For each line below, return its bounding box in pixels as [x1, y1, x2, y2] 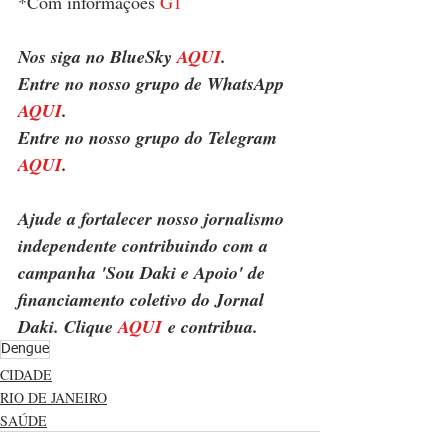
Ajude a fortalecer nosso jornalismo [18, 205, 289, 231]
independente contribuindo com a [18, 232, 273, 258]
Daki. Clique [18, 313, 118, 339]
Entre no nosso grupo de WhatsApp [18, 70, 289, 96]
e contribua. [162, 313, 258, 339]
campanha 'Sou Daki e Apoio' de [18, 259, 270, 285]
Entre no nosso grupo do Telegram [18, 124, 282, 150]
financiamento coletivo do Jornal [18, 286, 269, 312]
